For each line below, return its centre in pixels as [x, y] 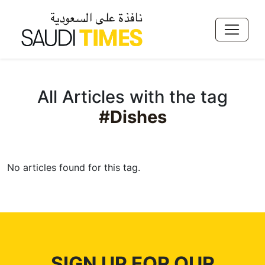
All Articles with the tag [132, 97]
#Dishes [132, 117]
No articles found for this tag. [74, 167]
